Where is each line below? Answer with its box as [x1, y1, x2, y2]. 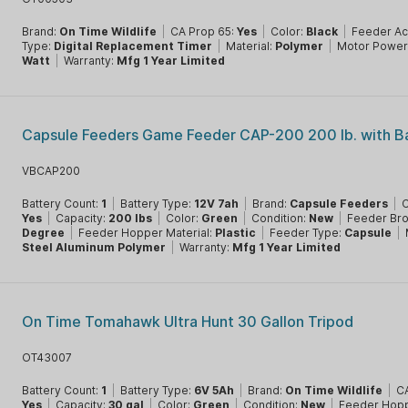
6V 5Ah [194, 383, 235, 397]
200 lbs [108, 211, 153, 225]
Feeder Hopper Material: [78, 226, 216, 240]
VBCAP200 [22, 164, 81, 178]
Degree [22, 226, 66, 240]
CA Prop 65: [170, 25, 238, 38]
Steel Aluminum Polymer [22, 240, 167, 254]
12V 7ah [194, 197, 240, 210]
